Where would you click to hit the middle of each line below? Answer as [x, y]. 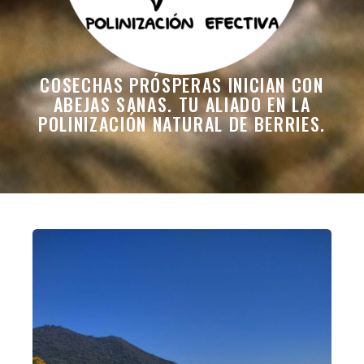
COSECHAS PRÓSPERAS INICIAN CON [182, 85]
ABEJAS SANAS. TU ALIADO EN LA [182, 104]
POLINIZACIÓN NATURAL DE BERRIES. [182, 124]
